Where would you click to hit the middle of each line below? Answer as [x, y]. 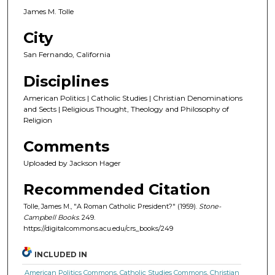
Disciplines [66, 81]
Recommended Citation [117, 190]
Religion [38, 120]
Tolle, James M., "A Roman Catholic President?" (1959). [111, 207]
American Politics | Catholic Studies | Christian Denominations [133, 98]
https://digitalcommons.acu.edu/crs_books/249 [98, 229]
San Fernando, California [67, 55]
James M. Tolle [48, 11]
